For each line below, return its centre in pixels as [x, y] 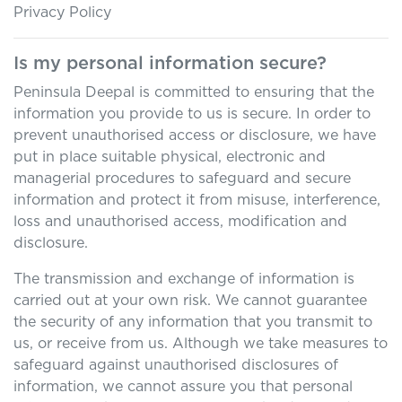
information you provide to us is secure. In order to [192, 114]
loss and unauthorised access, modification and [180, 222]
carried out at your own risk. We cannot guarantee [190, 301]
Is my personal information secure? [170, 64]
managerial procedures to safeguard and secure [182, 179]
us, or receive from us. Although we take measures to [201, 344]
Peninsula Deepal [74, 92]
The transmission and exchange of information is [184, 279]
